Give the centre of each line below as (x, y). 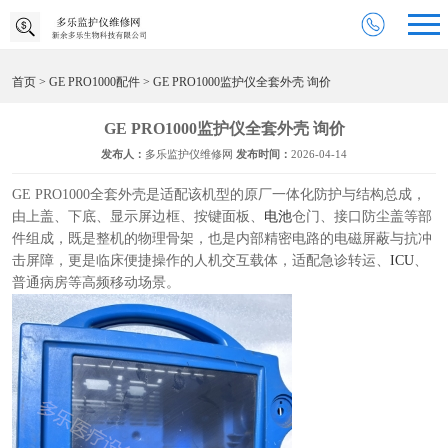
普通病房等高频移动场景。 (98, 282)
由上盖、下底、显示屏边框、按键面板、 (138, 216)
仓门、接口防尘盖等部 (362, 216)
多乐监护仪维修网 (190, 154)
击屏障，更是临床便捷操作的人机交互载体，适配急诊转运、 (201, 260)
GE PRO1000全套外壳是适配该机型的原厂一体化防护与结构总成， (219, 194)
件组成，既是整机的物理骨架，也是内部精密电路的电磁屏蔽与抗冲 (222, 238)
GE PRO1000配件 (94, 82)
